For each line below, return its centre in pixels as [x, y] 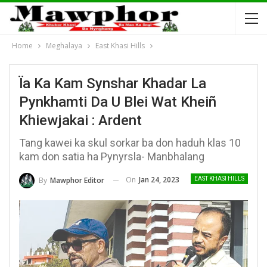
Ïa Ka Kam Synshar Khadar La [113, 83]
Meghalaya [64, 46]
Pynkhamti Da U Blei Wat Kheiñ [118, 102]
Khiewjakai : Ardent [80, 120]
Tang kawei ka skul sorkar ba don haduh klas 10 [130, 143]
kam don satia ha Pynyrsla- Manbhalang [112, 156]
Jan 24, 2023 [159, 180]
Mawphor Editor [77, 180]
